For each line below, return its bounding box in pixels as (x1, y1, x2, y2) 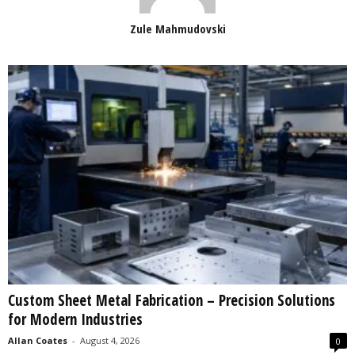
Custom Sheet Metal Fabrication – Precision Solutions (8, 290, 335, 311)
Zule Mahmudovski (129, 21, 226, 37)
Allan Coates (8, 334, 67, 347)
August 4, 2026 (80, 334, 139, 347)
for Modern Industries (8, 309, 143, 330)
